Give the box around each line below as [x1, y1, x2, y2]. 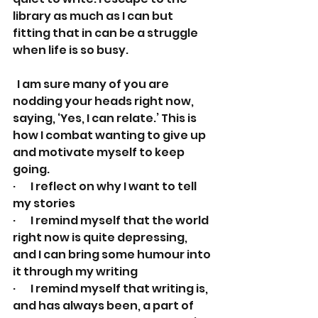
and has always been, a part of [13, 297, 196, 314]
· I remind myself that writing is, [13, 280, 210, 297]
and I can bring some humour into [13, 246, 213, 263]
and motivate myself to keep [13, 143, 187, 160]
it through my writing [13, 263, 138, 280]
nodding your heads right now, [13, 92, 196, 109]
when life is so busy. [13, 41, 128, 58]
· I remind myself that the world [13, 212, 211, 229]
